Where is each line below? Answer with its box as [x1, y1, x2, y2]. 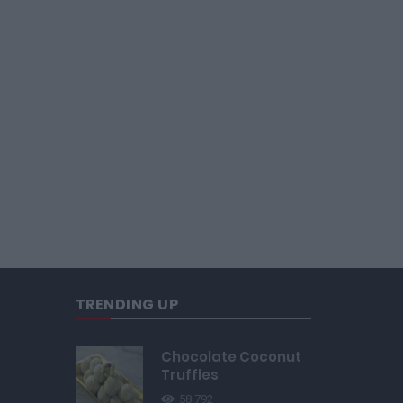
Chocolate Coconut [160, 346, 301, 366]
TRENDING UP [75, 293, 178, 315]
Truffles [160, 364, 219, 384]
